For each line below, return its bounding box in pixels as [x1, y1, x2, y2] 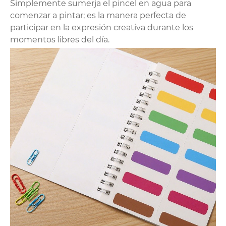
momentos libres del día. [10, 35, 109, 45]
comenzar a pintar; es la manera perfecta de [10, 11, 186, 21]
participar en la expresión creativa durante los [10, 23, 193, 33]
